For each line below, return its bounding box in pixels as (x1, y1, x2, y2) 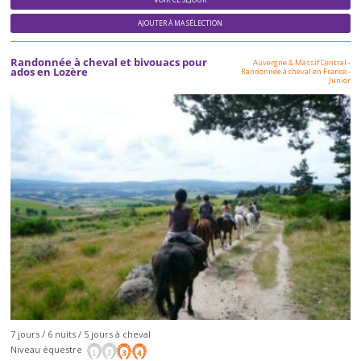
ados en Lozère (10, 64, 89, 79)
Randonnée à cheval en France (240, 65, 346, 77)
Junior (328, 74, 351, 85)
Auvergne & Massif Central (252, 56, 346, 68)
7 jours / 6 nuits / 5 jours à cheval (10, 328, 151, 341)
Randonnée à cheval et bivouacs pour (10, 55, 208, 69)
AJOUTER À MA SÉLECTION (138, 18, 223, 28)
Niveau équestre (10, 343, 85, 356)
